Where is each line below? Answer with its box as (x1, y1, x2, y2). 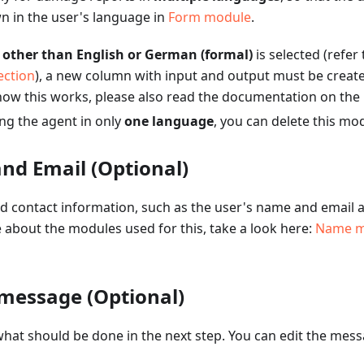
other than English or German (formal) (2, 45, 253, 64)
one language (124, 112, 214, 131)
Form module (168, 8, 251, 27)
